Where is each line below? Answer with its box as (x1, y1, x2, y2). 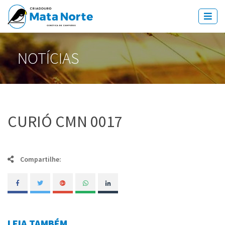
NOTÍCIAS (18, 48, 79, 68)
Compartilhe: (19, 155, 61, 164)
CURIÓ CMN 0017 (8, 111, 123, 132)
